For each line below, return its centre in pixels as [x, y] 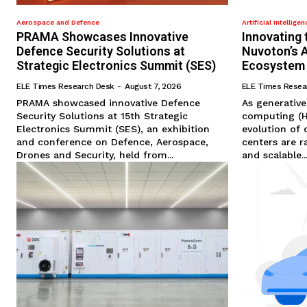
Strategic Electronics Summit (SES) [116, 66]
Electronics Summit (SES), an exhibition [113, 129]
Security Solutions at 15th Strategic [102, 116]
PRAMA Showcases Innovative [102, 37]
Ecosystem [273, 66]
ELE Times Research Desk [65, 87]
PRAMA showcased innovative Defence [108, 103]
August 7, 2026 [153, 87]
